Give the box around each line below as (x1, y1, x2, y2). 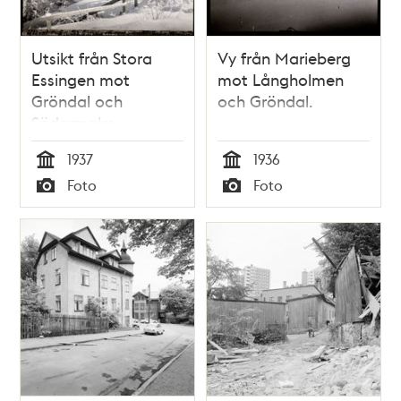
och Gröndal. (218, 90, 312, 111)
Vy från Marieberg (218, 47, 351, 68)
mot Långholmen (218, 68, 344, 90)
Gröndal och (31, 90, 124, 111)
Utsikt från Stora (31, 47, 153, 68)
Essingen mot (31, 68, 131, 90)
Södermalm (31, 111, 116, 132)
